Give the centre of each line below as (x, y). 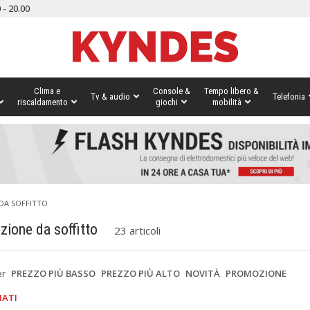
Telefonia (289, 97)
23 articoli (138, 230)
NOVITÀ (203, 273)
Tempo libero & (231, 91)
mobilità (227, 102)
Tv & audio (110, 97)
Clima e (47, 91)
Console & (171, 91)
